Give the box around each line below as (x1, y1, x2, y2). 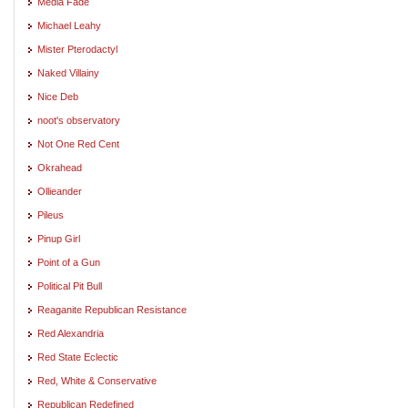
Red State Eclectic (37, 351, 118, 362)
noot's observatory (37, 114, 120, 126)
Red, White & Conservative (37, 374, 157, 386)
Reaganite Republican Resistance (37, 303, 187, 315)
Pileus (37, 209, 64, 220)
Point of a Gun (37, 256, 100, 268)
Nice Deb (37, 90, 78, 102)
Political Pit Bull (37, 280, 102, 291)
